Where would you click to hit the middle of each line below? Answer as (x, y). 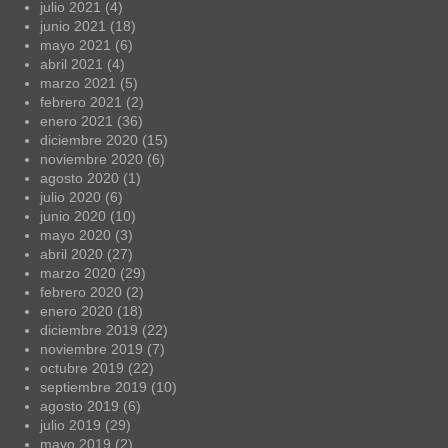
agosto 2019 (79, 405)
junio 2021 (73, 25)
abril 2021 (71, 63)
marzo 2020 (78, 272)
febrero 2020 (81, 291)
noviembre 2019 (91, 348)
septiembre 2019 (93, 386)
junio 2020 (73, 215)
